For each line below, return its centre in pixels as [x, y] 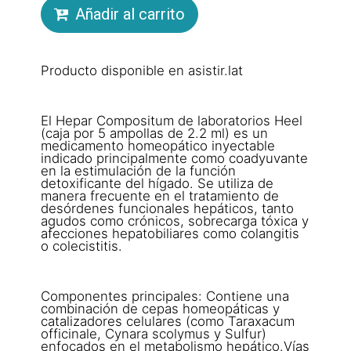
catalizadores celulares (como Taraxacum [168, 321]
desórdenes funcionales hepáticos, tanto [168, 208]
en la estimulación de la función [139, 170]
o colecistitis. [82, 246]
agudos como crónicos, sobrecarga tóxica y [175, 221]
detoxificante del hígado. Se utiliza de [157, 183]
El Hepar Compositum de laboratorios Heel [172, 120]
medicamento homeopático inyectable [158, 145]
